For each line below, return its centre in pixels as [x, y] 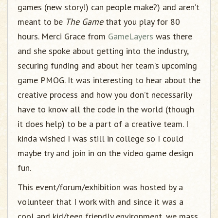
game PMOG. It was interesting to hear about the [109, 80]
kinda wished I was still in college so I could [100, 138]
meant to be [41, 21]
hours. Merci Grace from [63, 36]
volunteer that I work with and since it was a [100, 201]
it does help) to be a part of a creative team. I [103, 124]
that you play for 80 [142, 21]
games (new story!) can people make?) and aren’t [109, 7]
